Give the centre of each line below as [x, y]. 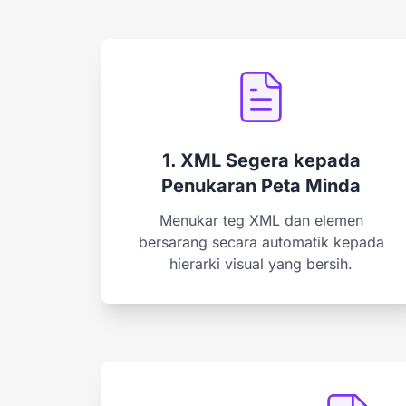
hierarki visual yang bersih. [261, 263]
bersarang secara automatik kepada [261, 242]
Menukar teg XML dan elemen [261, 220]
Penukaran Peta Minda [261, 185]
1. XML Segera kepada [261, 160]
